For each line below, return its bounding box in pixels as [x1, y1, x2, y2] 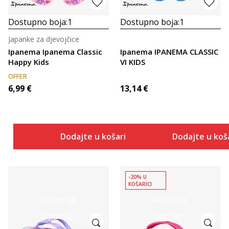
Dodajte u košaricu [60, 131, 135, 142]
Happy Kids [8, 57, 49, 67]
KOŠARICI [128, 180, 152, 188]
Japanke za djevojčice [8, 34, 79, 44]
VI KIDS [120, 57, 145, 67]
